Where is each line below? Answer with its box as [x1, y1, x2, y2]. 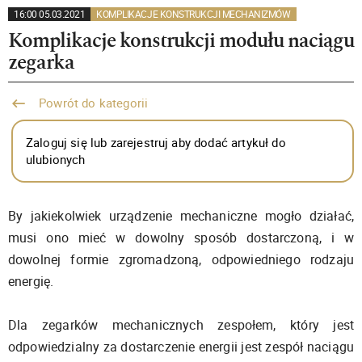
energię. [8, 272, 54, 290]
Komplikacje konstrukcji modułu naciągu [8, 30, 354, 51]
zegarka [8, 52, 74, 73]
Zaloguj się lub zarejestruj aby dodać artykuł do [26, 134, 286, 150]
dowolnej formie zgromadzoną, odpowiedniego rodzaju [8, 250, 354, 268]
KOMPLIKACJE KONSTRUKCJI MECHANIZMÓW [96, 7, 291, 20]
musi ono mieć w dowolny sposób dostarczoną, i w [8, 229, 354, 246]
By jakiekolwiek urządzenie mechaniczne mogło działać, [8, 207, 354, 225]
